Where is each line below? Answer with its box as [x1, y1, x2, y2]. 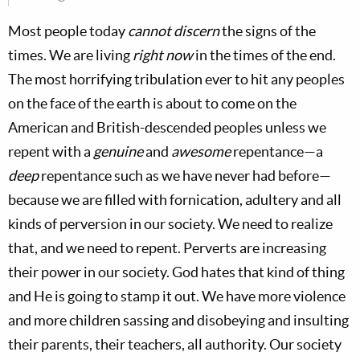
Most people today [8, 22, 128, 39]
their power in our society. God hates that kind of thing [8, 264, 345, 280]
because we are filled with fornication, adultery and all [8, 191, 342, 208]
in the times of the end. [193, 47, 336, 63]
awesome [171, 143, 231, 160]
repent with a [8, 143, 93, 160]
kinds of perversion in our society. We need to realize [8, 215, 333, 232]
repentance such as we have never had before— [39, 167, 331, 184]
